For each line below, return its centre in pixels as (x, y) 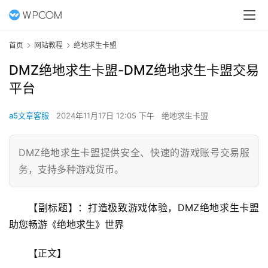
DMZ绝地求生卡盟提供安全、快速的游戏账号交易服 (134, 153)
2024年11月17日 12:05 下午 (106, 116)
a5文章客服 (29, 116)
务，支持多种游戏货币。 (71, 170)
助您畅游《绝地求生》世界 (66, 225)
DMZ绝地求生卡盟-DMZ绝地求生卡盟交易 (134, 70)
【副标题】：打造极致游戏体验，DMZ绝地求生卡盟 (144, 208)
